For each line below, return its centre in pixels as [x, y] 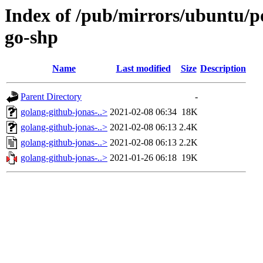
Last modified [143, 69]
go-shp [31, 37]
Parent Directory [51, 97]
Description [223, 69]
